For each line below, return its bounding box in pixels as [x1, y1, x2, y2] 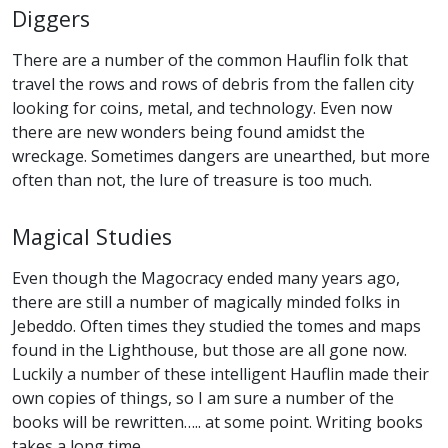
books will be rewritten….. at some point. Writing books [12, 411, 423, 434]
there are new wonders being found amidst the [12, 121, 365, 144]
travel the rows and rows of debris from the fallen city [12, 73, 414, 96]
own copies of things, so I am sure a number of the [12, 387, 394, 410]
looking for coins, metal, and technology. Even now [12, 97, 392, 120]
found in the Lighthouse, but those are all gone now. [12, 339, 407, 362]
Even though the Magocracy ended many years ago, [12, 267, 400, 290]
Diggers [12, 4, 90, 34]
